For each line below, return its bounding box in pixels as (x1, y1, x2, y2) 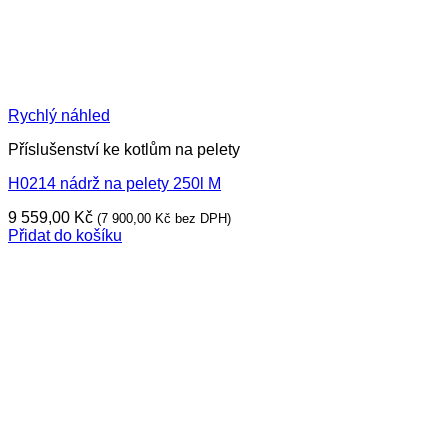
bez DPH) (171, 211, 231, 226)
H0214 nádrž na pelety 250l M (8, 175, 221, 192)
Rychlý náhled (8, 107, 110, 124)
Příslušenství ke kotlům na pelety (8, 141, 240, 158)
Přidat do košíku (8, 227, 122, 244)
